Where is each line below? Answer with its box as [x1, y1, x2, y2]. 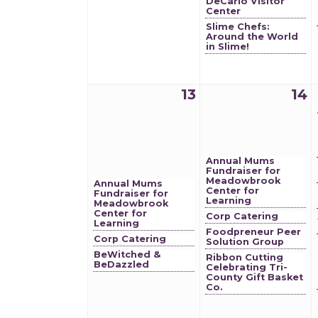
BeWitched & [94, 249, 160, 260]
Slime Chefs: [206, 21, 270, 32]
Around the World [206, 31, 298, 42]
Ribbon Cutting [206, 252, 283, 263]
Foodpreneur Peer [206, 226, 301, 237]
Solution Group [206, 236, 284, 247]
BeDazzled [94, 259, 149, 270]
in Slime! [206, 41, 249, 52]
